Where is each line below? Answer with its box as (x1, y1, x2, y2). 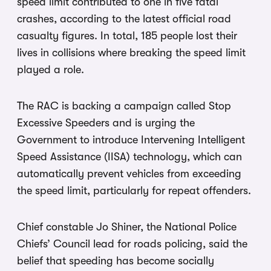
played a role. (17, 64, 84, 76)
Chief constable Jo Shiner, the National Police (17, 221, 237, 233)
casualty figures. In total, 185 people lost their (17, 30, 237, 42)
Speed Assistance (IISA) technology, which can (17, 151, 242, 163)
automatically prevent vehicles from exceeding (17, 168, 241, 180)
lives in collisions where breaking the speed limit (17, 47, 246, 59)
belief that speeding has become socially (17, 255, 214, 267)
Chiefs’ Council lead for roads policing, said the (17, 238, 247, 250)
